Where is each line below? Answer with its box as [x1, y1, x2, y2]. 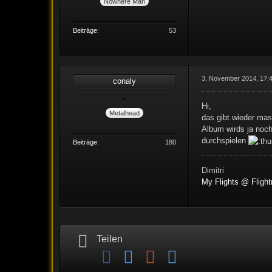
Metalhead [109, 109, 140, 117]
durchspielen [202, 136, 249, 146]
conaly [113, 76, 137, 86]
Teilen [97, 234, 123, 245]
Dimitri [202, 166, 225, 175]
